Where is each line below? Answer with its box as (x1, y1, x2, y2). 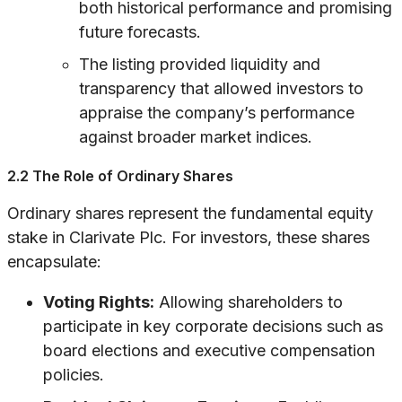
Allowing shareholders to (154, 293, 343, 312)
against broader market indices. (79, 127, 312, 147)
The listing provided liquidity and (79, 55, 320, 74)
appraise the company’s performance (79, 103, 354, 123)
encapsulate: (7, 252, 101, 272)
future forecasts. (79, 22, 201, 42)
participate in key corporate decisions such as (43, 317, 383, 336)
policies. (43, 365, 104, 385)
